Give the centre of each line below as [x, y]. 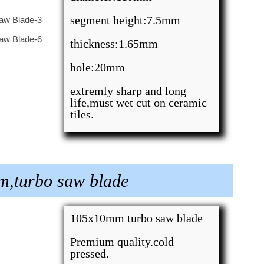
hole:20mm [98, 67]
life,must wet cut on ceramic [139, 103]
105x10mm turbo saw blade [137, 218]
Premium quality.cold [122, 242]
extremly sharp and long [128, 91]
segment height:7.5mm [126, 20]
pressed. [90, 253]
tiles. [82, 114]
